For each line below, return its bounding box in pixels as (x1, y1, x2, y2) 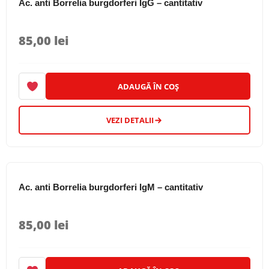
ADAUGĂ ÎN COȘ (117, 80, 179, 92)
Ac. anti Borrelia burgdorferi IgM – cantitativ (19, 182, 203, 192)
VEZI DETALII (106, 115, 154, 125)
